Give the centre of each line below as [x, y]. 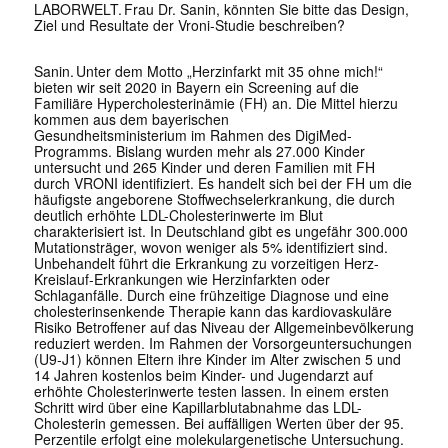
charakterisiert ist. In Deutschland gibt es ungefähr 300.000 [220, 231]
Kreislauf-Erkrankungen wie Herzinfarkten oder [181, 279]
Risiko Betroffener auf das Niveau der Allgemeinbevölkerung [223, 327]
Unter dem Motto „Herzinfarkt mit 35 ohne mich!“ [228, 71]
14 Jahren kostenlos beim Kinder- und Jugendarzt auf [203, 375]
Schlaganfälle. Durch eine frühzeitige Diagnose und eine [211, 295]
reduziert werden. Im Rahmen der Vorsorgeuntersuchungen [222, 343]
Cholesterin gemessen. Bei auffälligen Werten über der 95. [218, 423]
